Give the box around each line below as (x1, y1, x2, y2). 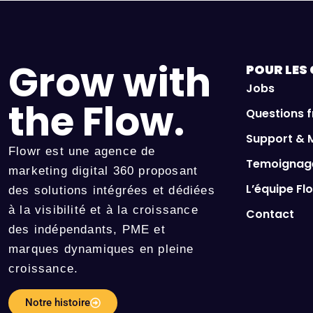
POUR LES (246, 61, 310, 79)
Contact (246, 206, 294, 223)
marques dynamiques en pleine (8, 242, 194, 256)
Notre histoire (25, 296, 90, 309)
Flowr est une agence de (8, 145, 156, 159)
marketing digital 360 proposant (8, 164, 198, 178)
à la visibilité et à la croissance (8, 203, 198, 217)
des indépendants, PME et (8, 223, 166, 237)
